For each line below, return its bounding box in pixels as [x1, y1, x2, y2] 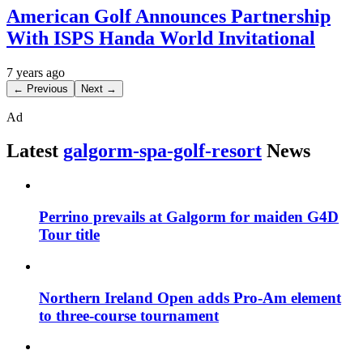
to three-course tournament [39, 306, 219, 324]
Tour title [39, 226, 100, 244]
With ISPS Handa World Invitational [6, 27, 315, 49]
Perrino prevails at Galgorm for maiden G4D [39, 208, 339, 226]
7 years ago [6, 65, 65, 79]
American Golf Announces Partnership [6, 5, 331, 27]
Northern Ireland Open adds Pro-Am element [39, 288, 341, 306]
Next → [81, 82, 117, 95]
